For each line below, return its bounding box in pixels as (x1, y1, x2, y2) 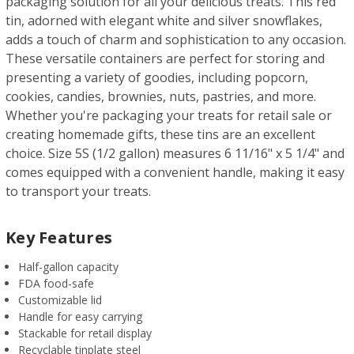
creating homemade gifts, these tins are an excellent (6, 125, 315, 143)
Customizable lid (18, 292, 103, 307)
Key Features (6, 226, 112, 248)
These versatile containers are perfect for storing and (6, 49, 325, 67)
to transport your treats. (6, 182, 151, 200)
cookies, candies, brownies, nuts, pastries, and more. (6, 87, 316, 105)
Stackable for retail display (18, 325, 153, 341)
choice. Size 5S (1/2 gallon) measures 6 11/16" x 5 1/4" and (6, 144, 345, 162)
